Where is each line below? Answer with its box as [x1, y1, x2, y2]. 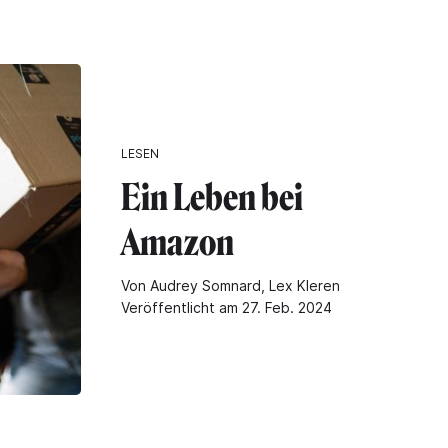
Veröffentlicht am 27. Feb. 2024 [121, 299, 332, 317]
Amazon [121, 221, 234, 265]
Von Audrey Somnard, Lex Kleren [121, 277, 340, 295]
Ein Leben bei [121, 176, 303, 220]
